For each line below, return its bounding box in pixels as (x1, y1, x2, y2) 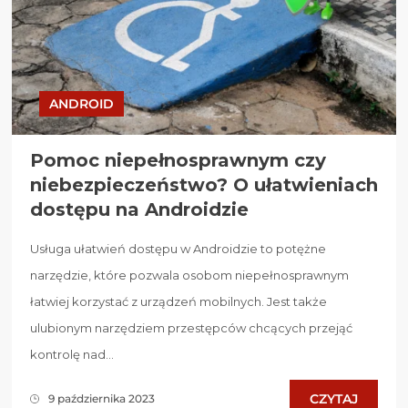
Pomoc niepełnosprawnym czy (30, 148, 326, 171)
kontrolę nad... (30, 346, 114, 362)
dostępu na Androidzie (30, 198, 249, 220)
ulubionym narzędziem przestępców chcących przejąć (30, 320, 352, 335)
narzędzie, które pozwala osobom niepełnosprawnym (30, 267, 349, 282)
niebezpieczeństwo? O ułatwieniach (30, 173, 378, 196)
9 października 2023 (48, 392, 155, 406)
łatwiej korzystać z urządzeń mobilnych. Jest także (30, 293, 327, 309)
